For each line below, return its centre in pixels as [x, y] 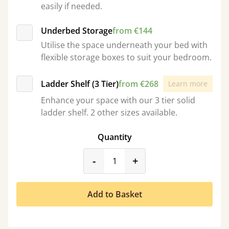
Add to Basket [114, 194]
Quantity [114, 137]
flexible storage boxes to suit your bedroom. [126, 57]
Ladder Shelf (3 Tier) [80, 84]
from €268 [139, 84]
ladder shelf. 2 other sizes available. [109, 112]
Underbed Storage [77, 31]
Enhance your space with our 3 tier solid [118, 100]
